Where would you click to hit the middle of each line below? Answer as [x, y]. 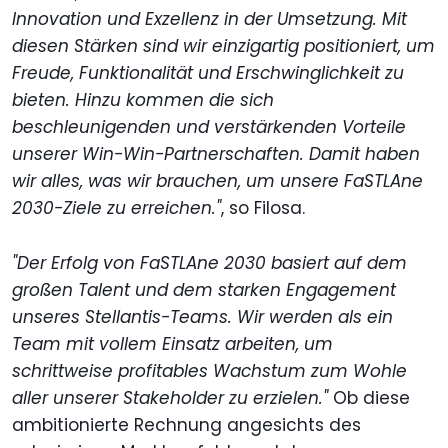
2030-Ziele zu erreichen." [116, 208]
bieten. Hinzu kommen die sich [143, 100]
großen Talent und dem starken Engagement [204, 290]
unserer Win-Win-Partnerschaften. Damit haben [216, 154]
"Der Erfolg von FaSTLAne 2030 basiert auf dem [209, 263]
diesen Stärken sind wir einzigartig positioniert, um [223, 46]
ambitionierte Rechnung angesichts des [186, 425]
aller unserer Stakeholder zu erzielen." [170, 398]
